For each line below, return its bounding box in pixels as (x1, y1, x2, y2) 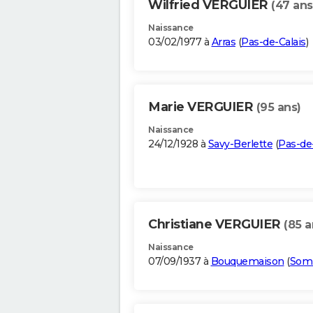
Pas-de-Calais (241, 36, 306, 49)
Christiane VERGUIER (148, 217, 284, 233)
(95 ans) (256, 101, 301, 115)
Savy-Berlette (208, 138, 272, 151)
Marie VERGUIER (148, 99, 256, 115)
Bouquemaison (210, 255, 284, 268)
